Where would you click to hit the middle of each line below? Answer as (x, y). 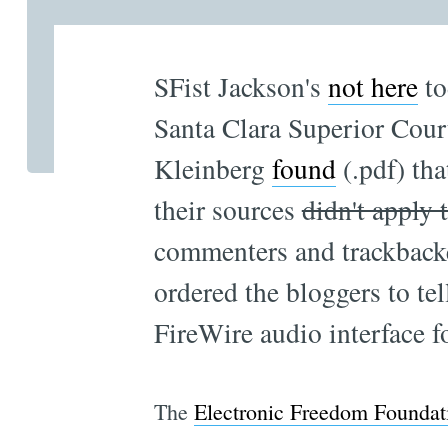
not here (372, 86)
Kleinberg (212, 168)
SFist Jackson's (240, 86)
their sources (227, 209)
